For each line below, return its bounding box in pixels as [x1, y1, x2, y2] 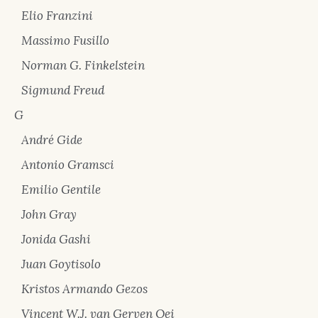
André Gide [21, 132, 82, 148]
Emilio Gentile [21, 182, 101, 197]
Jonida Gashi [21, 231, 91, 247]
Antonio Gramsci [21, 157, 114, 172]
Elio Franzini [21, 8, 93, 23]
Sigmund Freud [21, 82, 104, 98]
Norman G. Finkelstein [21, 57, 145, 73]
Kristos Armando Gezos [21, 281, 148, 297]
